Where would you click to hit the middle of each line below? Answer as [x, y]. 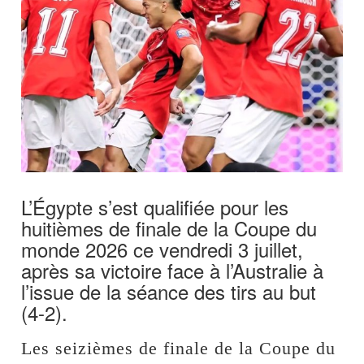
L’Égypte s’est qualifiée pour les [155, 207]
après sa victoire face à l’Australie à [173, 271]
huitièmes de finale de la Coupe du [169, 228]
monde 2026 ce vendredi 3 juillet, [162, 249]
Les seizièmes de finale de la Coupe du [179, 349]
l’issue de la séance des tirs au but [169, 292]
